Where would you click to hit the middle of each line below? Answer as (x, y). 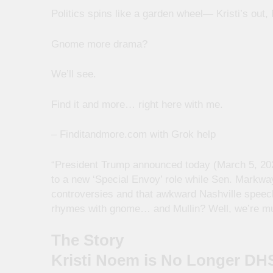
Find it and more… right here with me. (137, 104)
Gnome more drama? (99, 44)
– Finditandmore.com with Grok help (133, 135)
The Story (87, 240)
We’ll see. (74, 74)
